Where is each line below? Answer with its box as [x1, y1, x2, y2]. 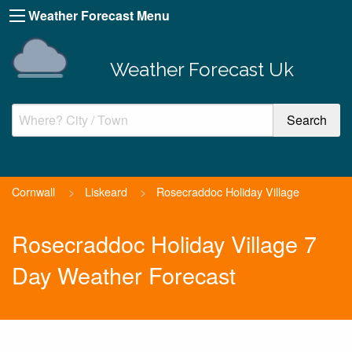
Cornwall [12, 182, 55, 200]
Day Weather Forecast [12, 258, 236, 291]
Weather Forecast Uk [109, 57, 294, 81]
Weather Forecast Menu [28, 6, 170, 24]
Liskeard [84, 182, 127, 200]
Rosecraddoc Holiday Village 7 [12, 227, 317, 260]
